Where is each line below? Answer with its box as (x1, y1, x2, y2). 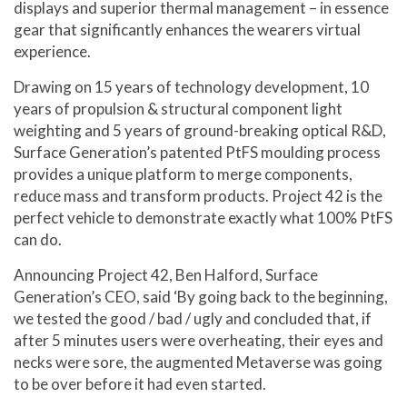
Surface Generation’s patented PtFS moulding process (14, 143, 381, 163)
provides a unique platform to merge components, (14, 164, 352, 184)
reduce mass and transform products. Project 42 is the (14, 186, 382, 206)
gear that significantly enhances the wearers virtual (14, 20, 361, 40)
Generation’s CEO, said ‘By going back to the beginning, (14, 287, 388, 307)
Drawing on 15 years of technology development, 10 (14, 77, 369, 97)
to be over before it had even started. (14, 374, 266, 394)
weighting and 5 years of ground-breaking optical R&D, (14, 121, 386, 141)
